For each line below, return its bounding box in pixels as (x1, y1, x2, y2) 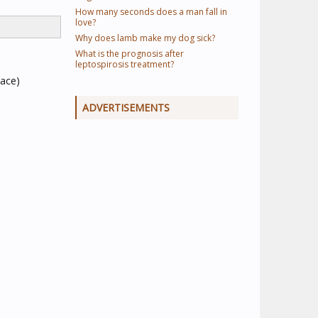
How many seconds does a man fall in (75, 6, 227, 18)
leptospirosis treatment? (75, 58, 174, 70)
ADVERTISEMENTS (82, 101, 170, 114)
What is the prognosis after (75, 48, 184, 60)
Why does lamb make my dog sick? (75, 32, 215, 44)
